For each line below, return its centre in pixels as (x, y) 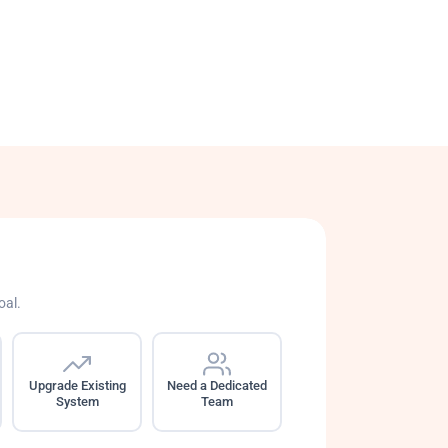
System (77, 401)
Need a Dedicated (217, 385)
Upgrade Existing (77, 385)
